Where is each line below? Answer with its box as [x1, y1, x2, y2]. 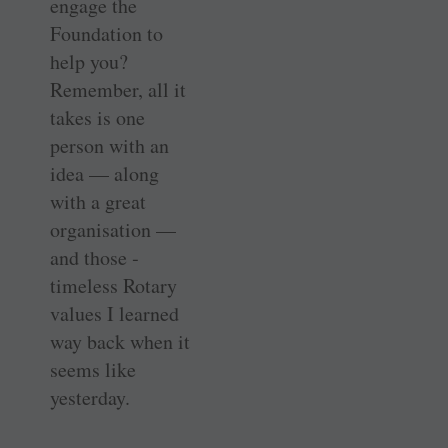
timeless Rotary [50, 271, 177, 299]
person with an [50, 131, 169, 159]
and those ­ [50, 243, 139, 271]
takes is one [50, 103, 145, 131]
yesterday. [50, 383, 130, 411]
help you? [50, 47, 128, 75]
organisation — [50, 215, 176, 243]
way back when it [50, 327, 190, 355]
